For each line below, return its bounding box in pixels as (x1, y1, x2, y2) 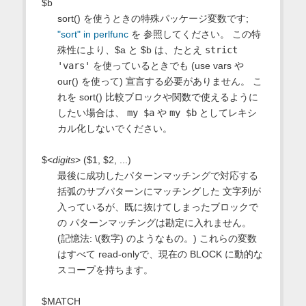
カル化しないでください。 (57, 123, 172, 135)
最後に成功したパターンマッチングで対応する (57, 170, 258, 182)
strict (204, 44, 238, 56)
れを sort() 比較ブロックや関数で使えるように (57, 92, 258, 103)
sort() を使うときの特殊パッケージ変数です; (57, 13, 249, 25)
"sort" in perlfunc (57, 29, 128, 40)
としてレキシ (196, 107, 257, 119)
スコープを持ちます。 (57, 264, 153, 276)
